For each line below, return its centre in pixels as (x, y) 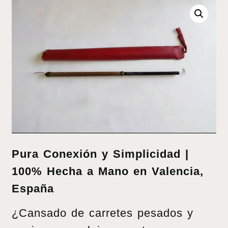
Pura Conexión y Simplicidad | (100, 154)
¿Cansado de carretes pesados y (103, 213)
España (33, 188)
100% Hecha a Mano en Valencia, (108, 171)
